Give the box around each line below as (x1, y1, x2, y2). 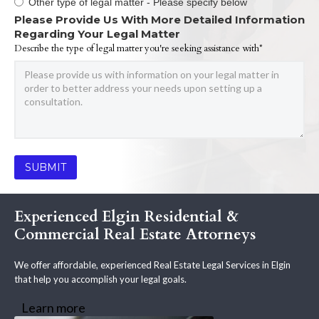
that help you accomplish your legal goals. (14, 273, 187, 286)
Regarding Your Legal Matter (14, 27, 180, 41)
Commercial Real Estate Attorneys (14, 224, 256, 246)
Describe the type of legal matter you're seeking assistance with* (14, 42, 263, 56)
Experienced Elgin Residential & (14, 206, 239, 228)
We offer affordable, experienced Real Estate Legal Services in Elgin (14, 259, 291, 271)
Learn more (21, 300, 85, 316)
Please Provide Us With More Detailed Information (14, 13, 305, 27)
